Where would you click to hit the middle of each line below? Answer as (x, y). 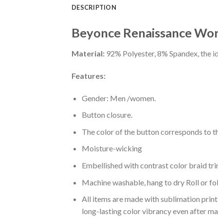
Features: (89, 75)
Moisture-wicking (112, 148)
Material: (88, 54)
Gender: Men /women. (118, 98)
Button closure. (107, 115)
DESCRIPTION (94, 8)
